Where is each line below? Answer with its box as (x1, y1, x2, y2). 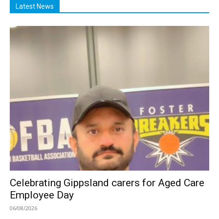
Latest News (16, 2, 54, 10)
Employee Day (10, 189, 74, 201)
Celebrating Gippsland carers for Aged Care (10, 176, 204, 189)
